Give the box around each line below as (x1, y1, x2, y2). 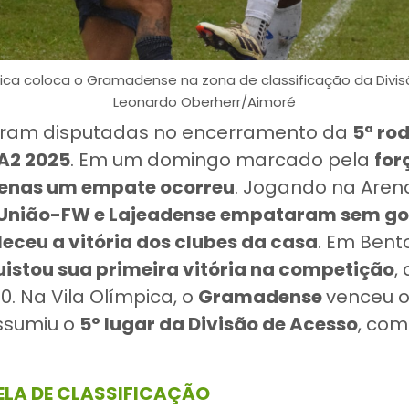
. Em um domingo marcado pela (70, 147, 374, 173)
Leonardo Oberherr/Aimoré (113, 92, 296, 111)
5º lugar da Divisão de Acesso (79, 311, 358, 337)
